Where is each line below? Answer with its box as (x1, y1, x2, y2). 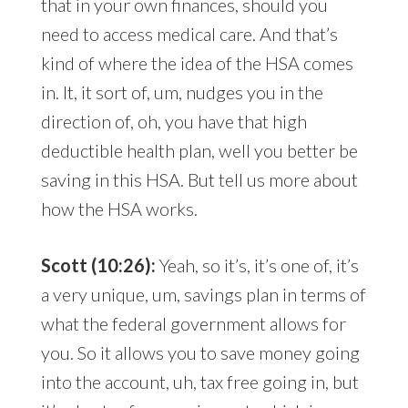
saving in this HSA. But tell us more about (40, 168, 358, 191)
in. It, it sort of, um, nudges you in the (40, 81, 323, 104)
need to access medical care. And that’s (40, 23, 338, 46)
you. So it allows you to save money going (40, 342, 360, 364)
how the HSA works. (40, 198, 198, 220)
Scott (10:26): (40, 254, 159, 277)
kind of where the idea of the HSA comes (40, 52, 353, 75)
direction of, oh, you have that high (40, 110, 307, 133)
